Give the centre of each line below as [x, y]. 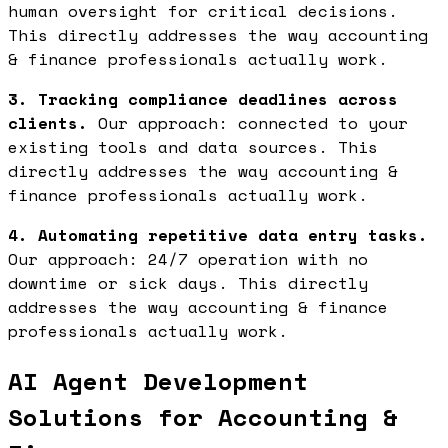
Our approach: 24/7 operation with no [188, 259]
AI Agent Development [158, 381]
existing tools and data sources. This [193, 147]
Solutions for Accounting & [203, 417]
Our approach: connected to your [248, 123]
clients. [48, 123]
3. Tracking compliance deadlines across [203, 99]
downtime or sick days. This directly [188, 283]
